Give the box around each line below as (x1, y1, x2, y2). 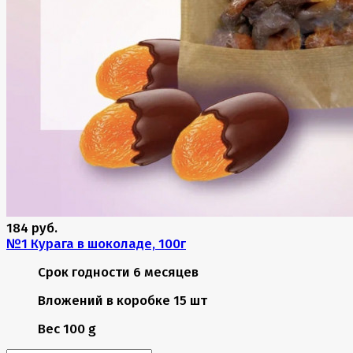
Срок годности (38, 264, 130, 281)
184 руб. (6, 220, 58, 236)
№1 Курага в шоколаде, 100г (6, 236, 186, 252)
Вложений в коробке (38, 292, 170, 309)
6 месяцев (133, 264, 199, 281)
